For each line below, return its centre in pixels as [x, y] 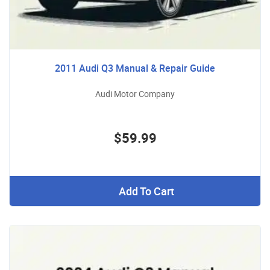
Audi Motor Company [135, 93]
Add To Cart [146, 191]
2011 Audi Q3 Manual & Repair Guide [135, 68]
